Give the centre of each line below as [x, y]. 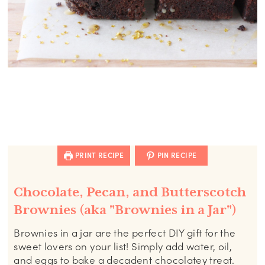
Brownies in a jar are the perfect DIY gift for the [125, 233]
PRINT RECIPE [98, 156]
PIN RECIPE [176, 156]
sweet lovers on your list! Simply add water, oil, [123, 247]
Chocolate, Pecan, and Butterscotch [130, 192]
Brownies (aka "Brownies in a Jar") [125, 210]
